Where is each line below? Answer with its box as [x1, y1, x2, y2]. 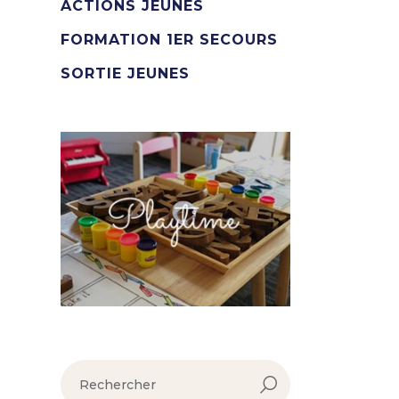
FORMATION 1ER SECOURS [61, 31, 278, 48]
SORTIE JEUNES [61, 65, 190, 82]
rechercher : [60, 357, 138, 374]
